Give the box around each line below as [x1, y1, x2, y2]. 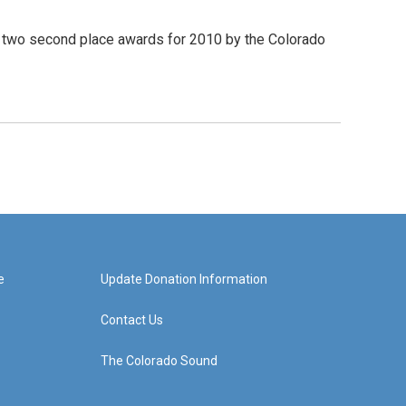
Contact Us [100, 313, 163, 328]
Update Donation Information [100, 272, 267, 287]
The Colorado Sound [100, 353, 217, 369]
